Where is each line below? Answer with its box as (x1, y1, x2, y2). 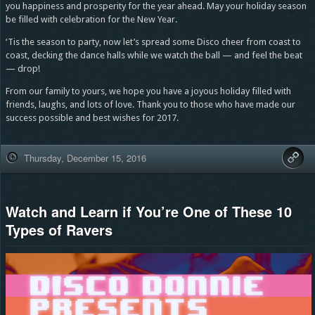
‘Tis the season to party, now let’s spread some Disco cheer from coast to (5, 37, 301, 48)
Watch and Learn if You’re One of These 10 (5, 201, 292, 222)
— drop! (5, 63, 40, 75)
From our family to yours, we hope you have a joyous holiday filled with (5, 86, 291, 97)
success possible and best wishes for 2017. (5, 112, 179, 124)
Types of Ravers (5, 219, 112, 240)
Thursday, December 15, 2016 (23, 151, 146, 165)
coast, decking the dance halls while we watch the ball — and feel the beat (5, 50, 302, 61)
